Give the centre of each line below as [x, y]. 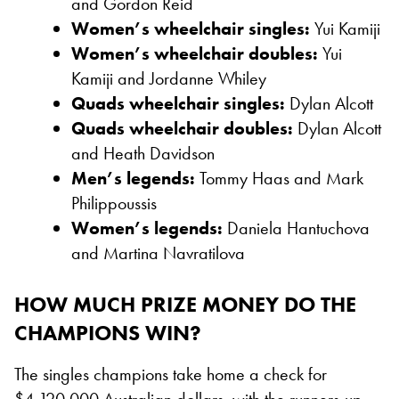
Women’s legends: [147, 228]
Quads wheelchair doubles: [182, 128]
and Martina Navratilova [158, 252]
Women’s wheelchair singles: [191, 28]
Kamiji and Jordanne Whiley [169, 78]
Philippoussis [114, 203]
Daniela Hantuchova [296, 228]
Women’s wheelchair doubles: [195, 53]
